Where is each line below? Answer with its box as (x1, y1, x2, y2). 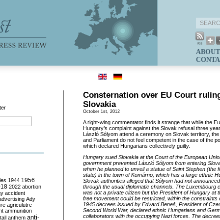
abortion (22, 184, 41, 190)
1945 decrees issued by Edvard (83, 201, 161, 207)
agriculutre (7, 202, 32, 208)
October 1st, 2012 (83, 109, 120, 114)
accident (5, 190, 25, 196)
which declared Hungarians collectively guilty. (83, 143, 190, 149)
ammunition (5, 208, 32, 214)
